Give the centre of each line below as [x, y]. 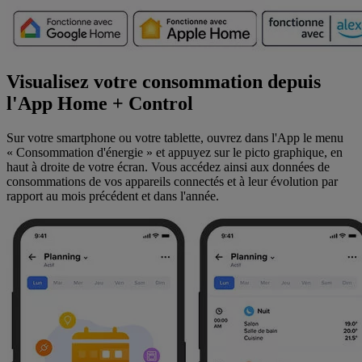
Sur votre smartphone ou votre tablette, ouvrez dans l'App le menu [175, 137]
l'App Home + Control [100, 103]
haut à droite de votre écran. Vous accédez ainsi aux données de [168, 166]
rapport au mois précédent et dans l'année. [113, 196]
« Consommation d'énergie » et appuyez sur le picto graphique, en [175, 152]
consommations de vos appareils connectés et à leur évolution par [172, 181]
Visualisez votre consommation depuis [164, 81]
